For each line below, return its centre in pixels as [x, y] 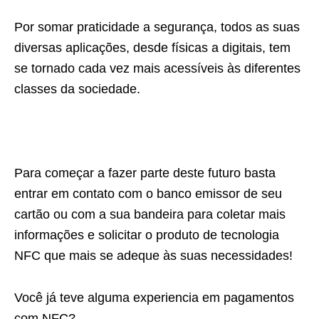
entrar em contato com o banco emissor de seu [148, 194]
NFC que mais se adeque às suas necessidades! [153, 256]
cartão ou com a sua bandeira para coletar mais [150, 214]
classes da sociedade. [77, 89]
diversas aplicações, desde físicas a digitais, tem [152, 48]
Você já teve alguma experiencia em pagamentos [154, 298]
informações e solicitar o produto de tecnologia [147, 235]
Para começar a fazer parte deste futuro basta [145, 173]
